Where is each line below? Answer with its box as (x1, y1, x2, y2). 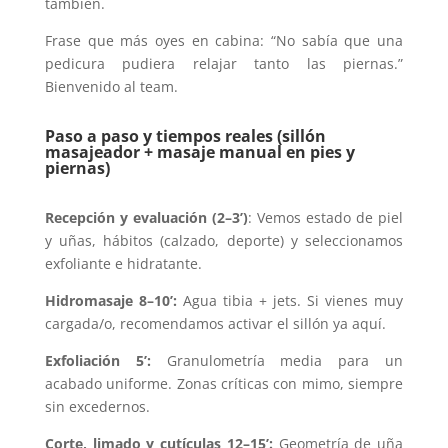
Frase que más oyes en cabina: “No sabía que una (44, 31, 404, 50)
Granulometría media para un (166, 351, 404, 370)
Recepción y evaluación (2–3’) (44, 208, 248, 227)
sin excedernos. (44, 397, 150, 416)
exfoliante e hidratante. (44, 254, 202, 273)
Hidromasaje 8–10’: (44, 291, 183, 310)
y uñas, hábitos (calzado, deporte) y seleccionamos (44, 231, 404, 250)
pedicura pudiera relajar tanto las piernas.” (44, 54, 404, 73)
